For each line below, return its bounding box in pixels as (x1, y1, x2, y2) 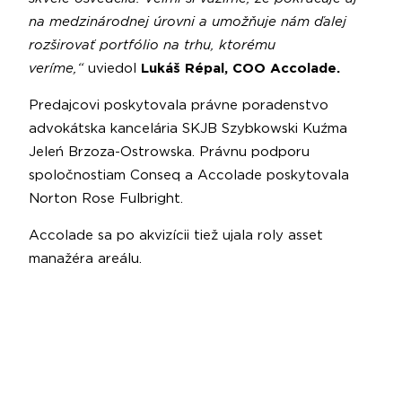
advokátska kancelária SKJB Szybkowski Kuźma (29, 121, 347, 135)
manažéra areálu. (29, 251, 142, 266)
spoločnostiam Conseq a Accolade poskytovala (29, 168, 349, 182)
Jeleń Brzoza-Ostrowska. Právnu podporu (29, 144, 310, 159)
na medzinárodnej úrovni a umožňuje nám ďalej (29, 14, 346, 29)
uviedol (88, 61, 141, 75)
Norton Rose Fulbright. (29, 191, 188, 205)
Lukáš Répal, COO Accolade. (141, 61, 345, 75)
